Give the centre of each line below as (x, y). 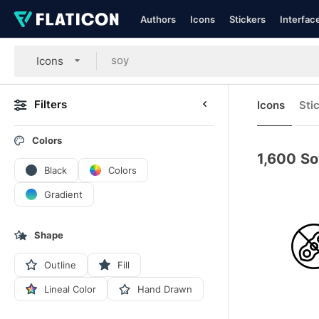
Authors (158, 19)
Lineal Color (70, 289)
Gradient (63, 194)
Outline (60, 265)
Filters (51, 104)
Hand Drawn (165, 289)
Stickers (247, 19)
